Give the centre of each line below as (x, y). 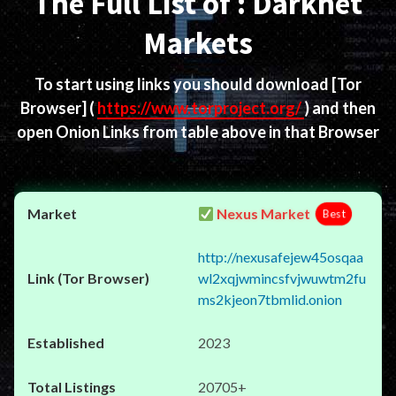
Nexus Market (263, 213)
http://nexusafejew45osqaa (281, 257)
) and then (340, 108)
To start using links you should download (183, 84)
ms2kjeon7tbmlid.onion (270, 299)
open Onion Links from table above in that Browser (198, 132)
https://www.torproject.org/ (201, 108)
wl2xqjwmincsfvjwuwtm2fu (282, 278)
